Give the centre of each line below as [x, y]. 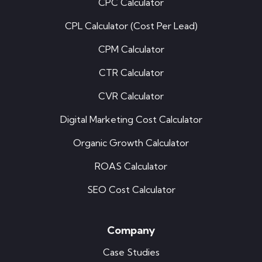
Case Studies [131, 252]
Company [131, 230]
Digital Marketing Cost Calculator [131, 120]
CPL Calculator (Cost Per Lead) [131, 26]
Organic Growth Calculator [131, 143]
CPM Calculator [131, 49]
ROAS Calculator [131, 166]
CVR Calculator [131, 96]
